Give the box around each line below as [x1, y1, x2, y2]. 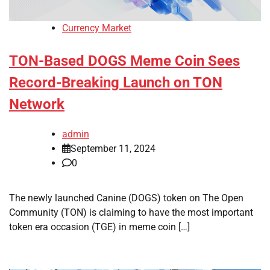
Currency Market [62, 22, 131, 34]
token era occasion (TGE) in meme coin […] [9, 221, 190, 233]
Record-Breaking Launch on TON [9, 74, 222, 92]
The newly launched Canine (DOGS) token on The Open [9, 192, 243, 204]
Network [9, 96, 64, 113]
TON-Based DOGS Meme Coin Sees [9, 52, 240, 70]
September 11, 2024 [71, 143, 155, 155]
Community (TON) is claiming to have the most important [9, 207, 253, 219]
